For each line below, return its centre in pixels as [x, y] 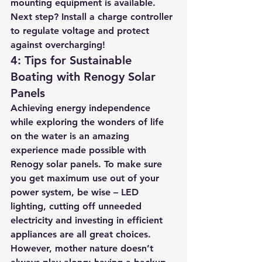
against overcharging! [58, 45]
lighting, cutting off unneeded [77, 206]
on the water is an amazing [71, 136]
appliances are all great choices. [82, 234]
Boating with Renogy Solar [85, 77]
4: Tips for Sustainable [73, 60]
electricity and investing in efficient [88, 220]
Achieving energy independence [82, 108]
